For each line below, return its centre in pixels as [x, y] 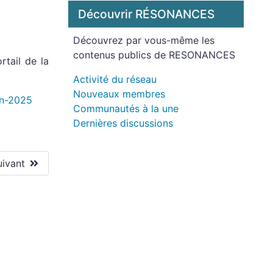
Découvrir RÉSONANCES [146, 14]
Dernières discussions [123, 123]
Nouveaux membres [119, 94]
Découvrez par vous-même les [144, 40]
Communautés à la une [126, 108]
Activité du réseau [115, 79]
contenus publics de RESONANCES [154, 55]
